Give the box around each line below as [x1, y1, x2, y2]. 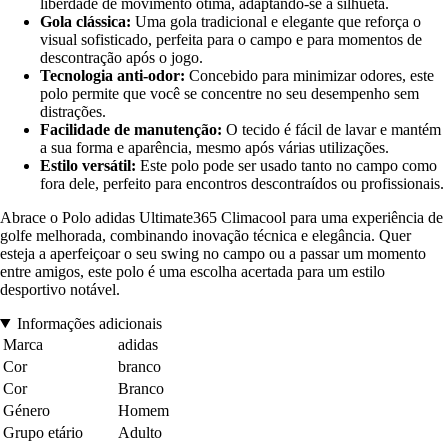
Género [3, 401, 50, 419]
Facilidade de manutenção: [40, 120, 222, 138]
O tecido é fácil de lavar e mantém [222, 120, 441, 138]
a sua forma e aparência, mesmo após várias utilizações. [40, 138, 389, 156]
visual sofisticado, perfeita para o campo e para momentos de [40, 30, 422, 48]
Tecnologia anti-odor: [40, 66, 185, 84]
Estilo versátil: [40, 156, 136, 174]
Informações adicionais [16, 314, 162, 332]
